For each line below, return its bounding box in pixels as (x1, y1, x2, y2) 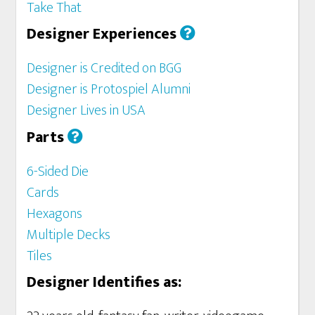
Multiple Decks (27, 222, 111, 247)
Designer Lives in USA (27, 98, 146, 122)
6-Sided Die (27, 159, 89, 184)
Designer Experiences (27, 21, 181, 47)
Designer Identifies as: (27, 269, 182, 295)
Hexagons (27, 201, 83, 226)
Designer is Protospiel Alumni (27, 77, 191, 101)
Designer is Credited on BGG (27, 56, 182, 80)
